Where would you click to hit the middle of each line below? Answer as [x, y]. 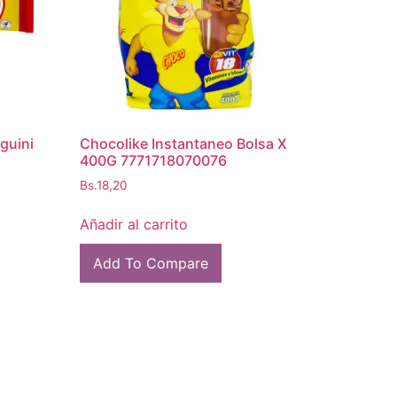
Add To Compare [151, 264]
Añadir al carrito [134, 225]
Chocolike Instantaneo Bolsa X [184, 143]
